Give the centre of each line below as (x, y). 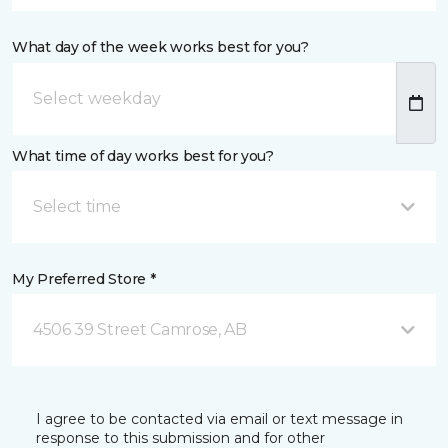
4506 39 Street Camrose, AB (140, 329)
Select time (77, 206)
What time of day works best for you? (143, 156)
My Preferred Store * (84, 279)
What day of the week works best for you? (160, 47)
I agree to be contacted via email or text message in (219, 419)
